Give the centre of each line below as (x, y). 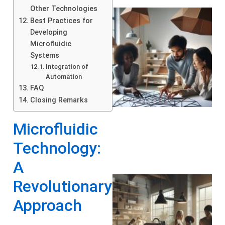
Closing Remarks (59, 100)
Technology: (57, 148)
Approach (47, 205)
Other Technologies (64, 9)
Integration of (67, 66)
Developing (48, 32)
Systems (44, 55)
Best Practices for (61, 21)
